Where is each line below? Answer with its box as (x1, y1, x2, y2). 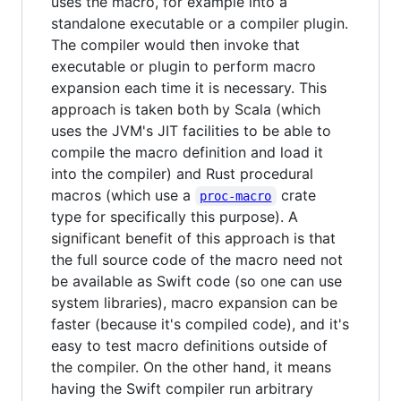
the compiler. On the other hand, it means (51, 357, 331, 376)
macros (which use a (51, 185, 195, 204)
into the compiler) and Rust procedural (51, 164, 313, 183)
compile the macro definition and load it (51, 142, 323, 161)
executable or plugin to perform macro (51, 56, 316, 75)
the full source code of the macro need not (51, 250, 343, 269)
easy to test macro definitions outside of (51, 336, 328, 354)
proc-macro (200, 188, 272, 203)
